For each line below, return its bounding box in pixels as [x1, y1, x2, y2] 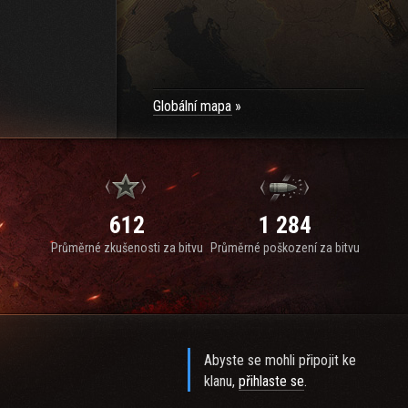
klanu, [204, 372, 240, 390]
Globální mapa [153, 97, 231, 115]
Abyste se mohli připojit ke [204, 352, 357, 369]
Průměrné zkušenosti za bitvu [50, 240, 203, 255]
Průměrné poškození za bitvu [210, 240, 360, 255]
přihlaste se [239, 372, 305, 390]
